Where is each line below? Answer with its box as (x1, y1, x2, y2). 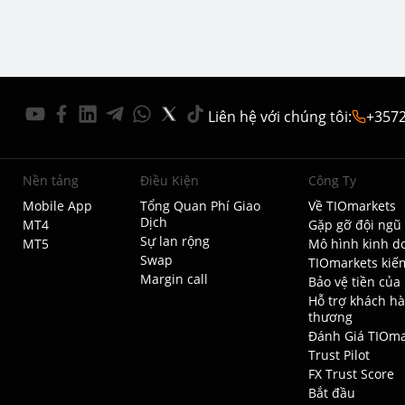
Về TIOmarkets (307, 197, 396, 214)
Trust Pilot (307, 346, 370, 363)
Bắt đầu (307, 384, 355, 401)
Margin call (140, 270, 209, 287)
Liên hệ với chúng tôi (208, 106, 348, 127)
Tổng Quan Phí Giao (140, 197, 261, 214)
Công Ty (307, 172, 356, 189)
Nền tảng (22, 172, 79, 189)
